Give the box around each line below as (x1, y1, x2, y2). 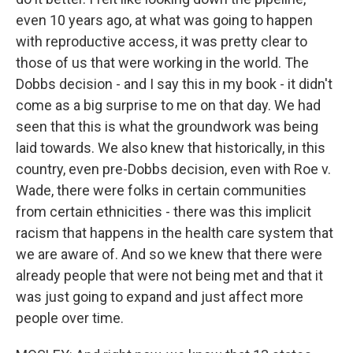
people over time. (16, 310, 124, 326)
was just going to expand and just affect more (16, 288, 303, 305)
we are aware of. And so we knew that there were (16, 246, 322, 262)
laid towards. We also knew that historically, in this (16, 139, 325, 156)
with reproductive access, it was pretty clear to (16, 33, 307, 50)
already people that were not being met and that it (16, 267, 323, 284)
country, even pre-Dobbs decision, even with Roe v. (16, 161, 331, 177)
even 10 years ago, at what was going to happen (16, 12, 313, 28)
